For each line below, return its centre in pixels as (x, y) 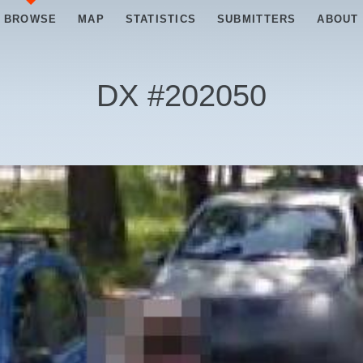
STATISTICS (161, 19)
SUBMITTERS (256, 19)
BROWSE (30, 19)
